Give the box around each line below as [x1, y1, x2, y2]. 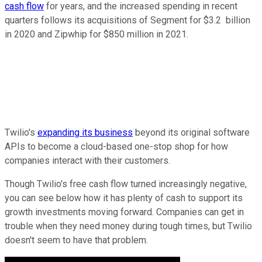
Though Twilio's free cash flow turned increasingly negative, [5, 178, 247, 189]
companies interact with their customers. [5, 154, 173, 166]
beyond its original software [133, 126, 250, 138]
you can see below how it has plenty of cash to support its [5, 192, 243, 204]
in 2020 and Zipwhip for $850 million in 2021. [5, 28, 188, 40]
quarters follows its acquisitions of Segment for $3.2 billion [5, 14, 250, 26]
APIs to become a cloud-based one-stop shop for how [5, 140, 228, 152]
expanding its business [37, 126, 133, 138]
